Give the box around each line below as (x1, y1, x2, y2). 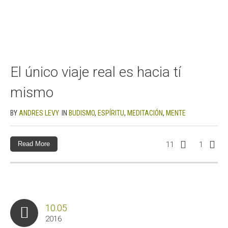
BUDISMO (69, 108, 95, 117)
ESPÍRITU (98, 108, 124, 117)
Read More (18, 139, 50, 148)
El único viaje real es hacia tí (10, 63, 181, 80)
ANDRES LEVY (19, 108, 59, 117)
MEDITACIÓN (127, 108, 163, 117)
